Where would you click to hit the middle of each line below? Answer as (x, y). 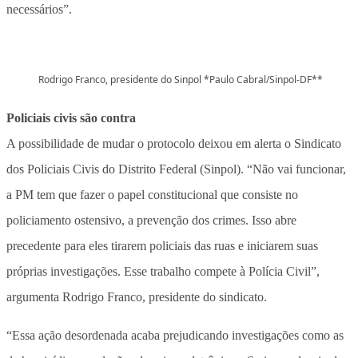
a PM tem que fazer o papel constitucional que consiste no (152, 194)
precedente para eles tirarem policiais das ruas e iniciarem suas (162, 245)
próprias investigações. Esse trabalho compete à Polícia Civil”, (163, 271)
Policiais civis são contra (71, 117)
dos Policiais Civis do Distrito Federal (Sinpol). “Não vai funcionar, (176, 169)
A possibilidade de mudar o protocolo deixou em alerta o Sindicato (174, 143)
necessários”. (39, 9)
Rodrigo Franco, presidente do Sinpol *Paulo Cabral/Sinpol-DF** (181, 79)
